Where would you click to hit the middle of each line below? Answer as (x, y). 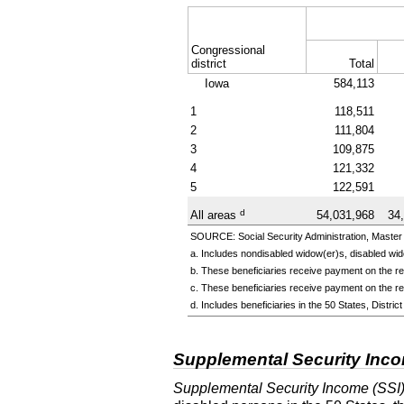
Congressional (228, 50)
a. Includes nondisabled (243, 253)
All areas (215, 215)
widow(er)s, (321, 253)
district (208, 63)
